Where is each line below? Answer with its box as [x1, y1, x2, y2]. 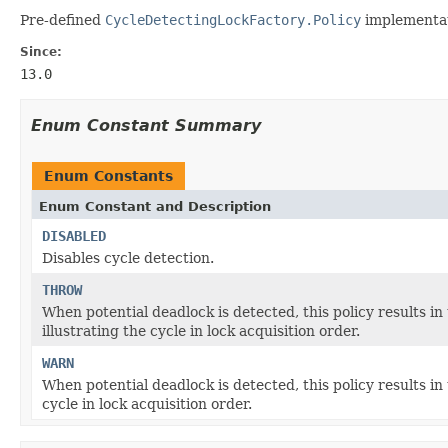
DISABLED [42, 227, 106, 244]
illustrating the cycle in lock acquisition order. [42, 322, 360, 339]
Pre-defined [20, 11, 105, 28]
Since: [20, 44, 62, 59]
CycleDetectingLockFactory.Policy [105, 11, 361, 28]
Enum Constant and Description [39, 198, 271, 214]
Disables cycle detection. [42, 249, 214, 266]
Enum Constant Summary [31, 115, 261, 135]
